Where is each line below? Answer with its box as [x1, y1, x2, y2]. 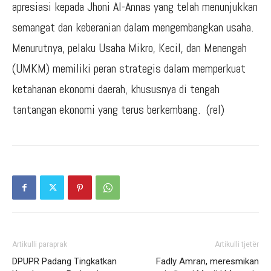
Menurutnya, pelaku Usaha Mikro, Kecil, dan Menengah [12, 40, 247, 56]
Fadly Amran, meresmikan [156, 256, 259, 267]
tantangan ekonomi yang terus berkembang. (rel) [12, 102, 224, 118]
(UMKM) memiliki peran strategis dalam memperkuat [12, 60, 246, 77]
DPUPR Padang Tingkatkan [12, 256, 117, 267]
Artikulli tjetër [215, 240, 259, 249]
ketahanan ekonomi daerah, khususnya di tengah [12, 81, 220, 97]
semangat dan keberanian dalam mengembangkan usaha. [12, 19, 253, 36]
